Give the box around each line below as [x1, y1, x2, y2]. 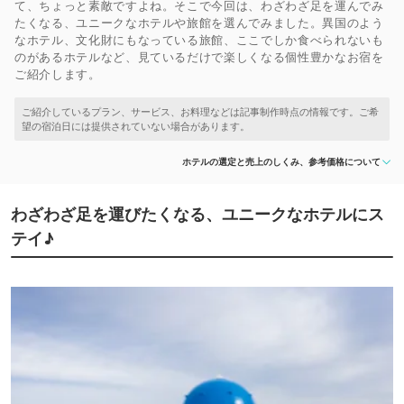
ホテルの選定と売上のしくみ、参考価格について [182, 156, 381, 167]
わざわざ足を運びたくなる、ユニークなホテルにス [11, 205, 384, 224]
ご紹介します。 [14, 67, 101, 81]
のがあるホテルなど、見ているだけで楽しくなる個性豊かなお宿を [14, 50, 384, 64]
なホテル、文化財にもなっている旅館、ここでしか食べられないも [14, 32, 384, 47]
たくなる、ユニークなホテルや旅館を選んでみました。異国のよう [14, 15, 384, 30]
